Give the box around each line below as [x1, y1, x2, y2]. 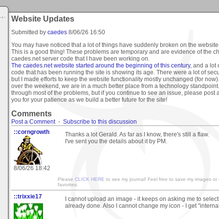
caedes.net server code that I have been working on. [11, 55, 150, 62]
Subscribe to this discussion [63, 118, 137, 125]
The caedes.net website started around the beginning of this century [11, 62, 190, 69]
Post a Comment [11, 118, 55, 125]
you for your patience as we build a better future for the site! [11, 96, 167, 103]
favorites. [58, 181, 78, 187]
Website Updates [11, 15, 74, 23]
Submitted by [11, 28, 47, 36]
